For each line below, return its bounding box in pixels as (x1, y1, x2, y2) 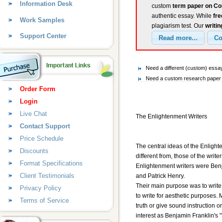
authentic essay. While (152, 12, 213, 20)
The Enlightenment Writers (136, 112, 207, 120)
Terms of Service (20, 197, 69, 204)
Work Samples (20, 16, 64, 24)
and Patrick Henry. (136, 172, 185, 179)
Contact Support (20, 122, 70, 130)
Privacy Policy (20, 184, 61, 192)
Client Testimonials (20, 172, 74, 179)
